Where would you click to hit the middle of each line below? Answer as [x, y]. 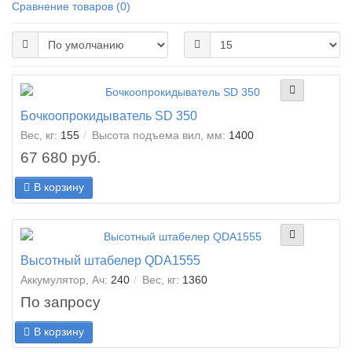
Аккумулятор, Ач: [64, 280]
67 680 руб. [60, 158]
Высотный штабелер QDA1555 [110, 260]
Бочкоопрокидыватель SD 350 [109, 115]
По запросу [60, 302]
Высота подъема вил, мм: [159, 135]
